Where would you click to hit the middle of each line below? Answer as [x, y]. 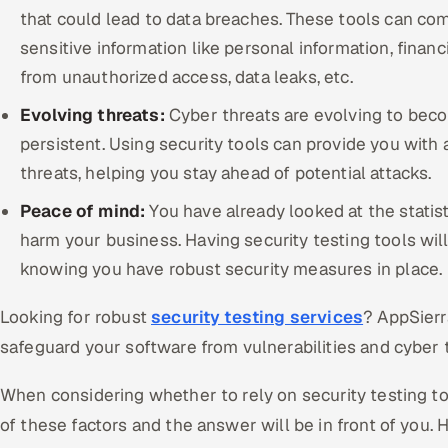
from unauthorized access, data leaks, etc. [186, 77]
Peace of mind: [85, 211]
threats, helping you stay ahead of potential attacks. [226, 173]
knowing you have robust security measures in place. [231, 269]
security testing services [257, 317]
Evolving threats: [94, 115]
